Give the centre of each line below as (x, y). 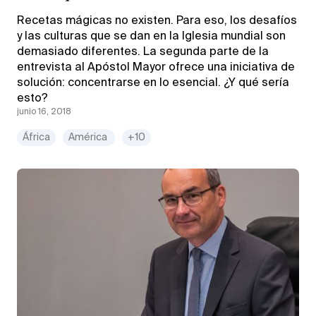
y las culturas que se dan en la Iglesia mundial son (151, 36)
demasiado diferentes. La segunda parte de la (143, 52)
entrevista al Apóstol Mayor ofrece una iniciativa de (156, 67)
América (89, 137)
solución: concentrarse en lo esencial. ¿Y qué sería (153, 83)
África (36, 137)
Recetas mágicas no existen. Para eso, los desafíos (157, 21)
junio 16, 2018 (44, 112)
